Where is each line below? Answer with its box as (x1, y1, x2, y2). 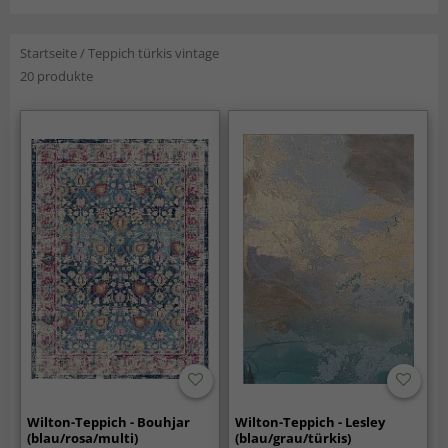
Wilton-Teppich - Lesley (235, 412, 386, 431)
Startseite (20, 44, 77, 62)
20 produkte (20, 67, 93, 85)
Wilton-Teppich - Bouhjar (27, 412, 191, 431)
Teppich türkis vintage (88, 44, 219, 62)
